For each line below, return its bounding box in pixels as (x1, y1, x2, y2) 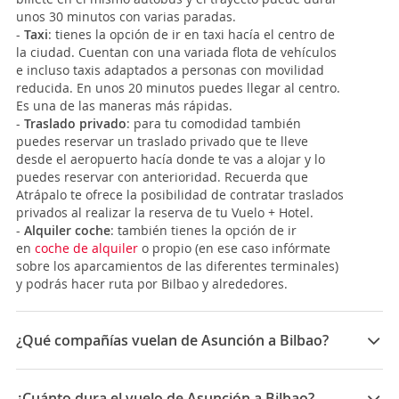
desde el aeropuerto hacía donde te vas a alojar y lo (16, 151, 325, 168)
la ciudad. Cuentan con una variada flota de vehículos (16, 44, 337, 61)
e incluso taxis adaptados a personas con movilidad (16, 61, 324, 79)
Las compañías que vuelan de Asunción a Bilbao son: (16, 363, 332, 381)
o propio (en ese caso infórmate (138, 240, 330, 257)
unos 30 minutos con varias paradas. (16, 8, 236, 26)
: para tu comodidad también (126, 115, 301, 133)
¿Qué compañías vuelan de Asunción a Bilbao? (16, 330, 329, 351)
